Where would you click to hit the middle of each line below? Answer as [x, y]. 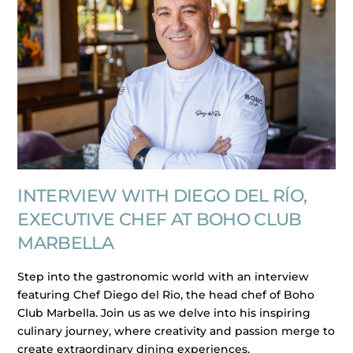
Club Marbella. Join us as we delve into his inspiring [164, 313]
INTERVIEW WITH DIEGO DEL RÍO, [162, 196]
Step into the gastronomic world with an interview [163, 277]
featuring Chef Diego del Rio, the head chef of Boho [166, 295]
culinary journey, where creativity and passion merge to [176, 331]
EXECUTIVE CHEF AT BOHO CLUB [160, 219]
